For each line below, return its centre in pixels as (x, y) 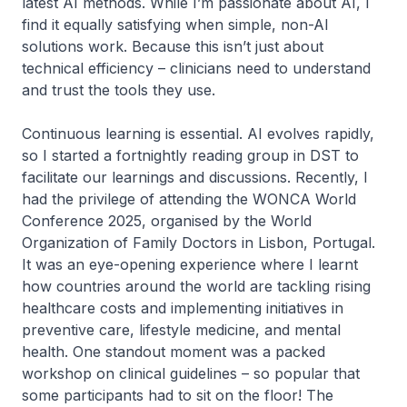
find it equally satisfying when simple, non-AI (175, 24)
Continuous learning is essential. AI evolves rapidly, (198, 133)
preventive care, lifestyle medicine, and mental (181, 329)
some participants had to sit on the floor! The (178, 395)
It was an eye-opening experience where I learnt (190, 264)
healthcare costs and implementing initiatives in (183, 308)
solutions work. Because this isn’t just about (173, 46)
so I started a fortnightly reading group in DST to (190, 155)
